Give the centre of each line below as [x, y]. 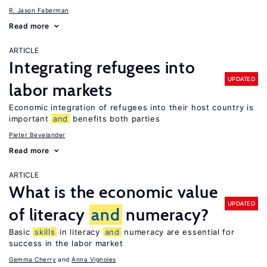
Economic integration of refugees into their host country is [131, 107]
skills [45, 232]
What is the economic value [114, 192]
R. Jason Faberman [39, 10]
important [30, 119]
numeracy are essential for [178, 232]
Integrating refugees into [102, 67]
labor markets [61, 90]
